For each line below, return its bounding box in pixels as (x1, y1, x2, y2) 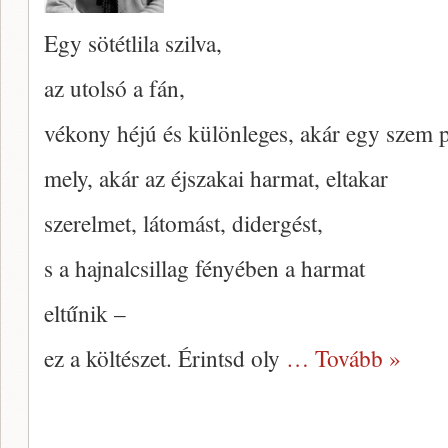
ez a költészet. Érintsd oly (44, 342, 286, 374)
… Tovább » (286, 342, 401, 374)
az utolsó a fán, (44, 72, 185, 104)
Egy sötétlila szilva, (44, 27, 222, 59)
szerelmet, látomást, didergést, (44, 207, 323, 239)
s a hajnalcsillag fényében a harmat (44, 252, 365, 284)
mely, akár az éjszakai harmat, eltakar (44, 162, 388, 194)
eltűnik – (44, 297, 126, 329)
